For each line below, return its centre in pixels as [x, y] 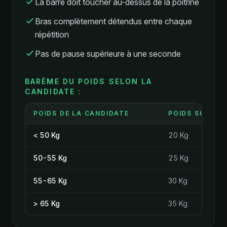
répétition [52, 34]
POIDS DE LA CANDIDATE [81, 113]
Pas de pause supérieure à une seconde [108, 54]
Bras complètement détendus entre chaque [113, 21]
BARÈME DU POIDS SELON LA [89, 81]
